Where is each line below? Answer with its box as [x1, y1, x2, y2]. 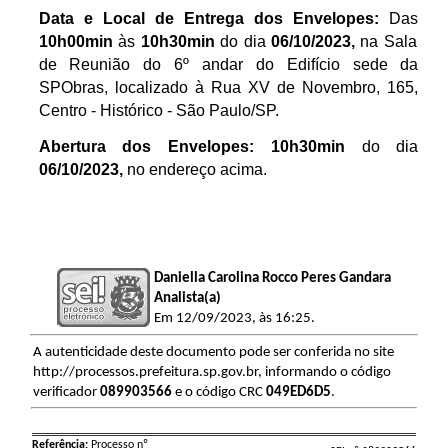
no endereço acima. [126, 160, 267, 178]
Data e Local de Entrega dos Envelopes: [38, 9, 390, 27]
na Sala [360, 32, 417, 50]
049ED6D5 [265, 384, 331, 400]
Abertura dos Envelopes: [38, 137, 255, 155]
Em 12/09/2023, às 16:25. [153, 310, 315, 326]
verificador [32, 384, 100, 400]
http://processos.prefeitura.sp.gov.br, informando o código [32, 364, 391, 380]
